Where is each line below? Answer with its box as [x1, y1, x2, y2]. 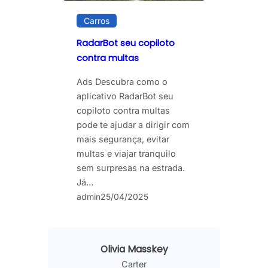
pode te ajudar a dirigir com [77, 120, 190, 130]
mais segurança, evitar [77, 134, 169, 145]
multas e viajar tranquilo [77, 148, 176, 159]
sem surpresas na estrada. [77, 163, 185, 173]
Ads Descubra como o [77, 77, 167, 87]
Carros [84, 15, 109, 26]
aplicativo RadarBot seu [77, 91, 173, 102]
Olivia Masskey [100, 243, 168, 256]
